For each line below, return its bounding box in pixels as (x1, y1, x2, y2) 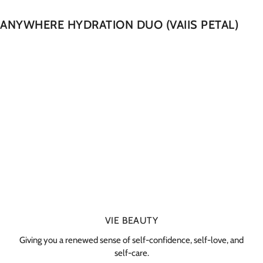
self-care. (114, 248, 149, 258)
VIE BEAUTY (105, 215, 158, 226)
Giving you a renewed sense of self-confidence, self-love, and (19, 235, 244, 245)
